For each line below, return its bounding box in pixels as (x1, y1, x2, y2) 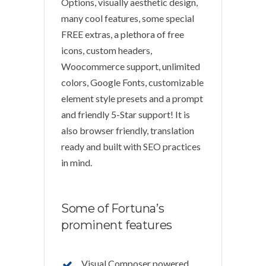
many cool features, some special (61, 12, 194, 24)
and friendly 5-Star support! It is (61, 109, 190, 121)
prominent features (61, 218, 172, 233)
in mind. (61, 157, 92, 169)
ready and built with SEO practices (61, 141, 201, 153)
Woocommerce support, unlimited (61, 61, 200, 72)
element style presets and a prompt (61, 93, 203, 104)
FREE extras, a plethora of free (61, 28, 184, 40)
